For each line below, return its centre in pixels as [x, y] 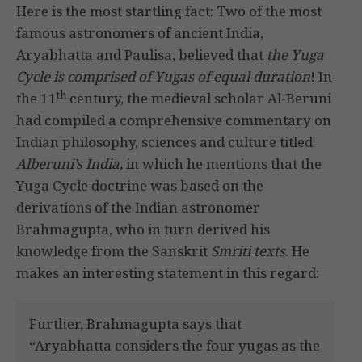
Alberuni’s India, [69, 164]
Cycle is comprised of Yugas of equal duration [163, 77]
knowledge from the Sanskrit [114, 251]
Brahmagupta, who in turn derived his [143, 229]
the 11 [36, 99]
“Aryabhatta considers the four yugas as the [175, 346]
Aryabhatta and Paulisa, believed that [140, 55]
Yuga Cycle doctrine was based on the [140, 186]
